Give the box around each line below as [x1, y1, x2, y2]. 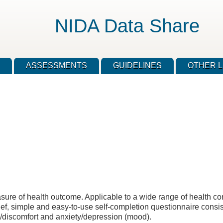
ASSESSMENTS [25, 61, 87, 70]
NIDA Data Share [54, 15, 200, 36]
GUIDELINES [112, 61, 162, 70]
